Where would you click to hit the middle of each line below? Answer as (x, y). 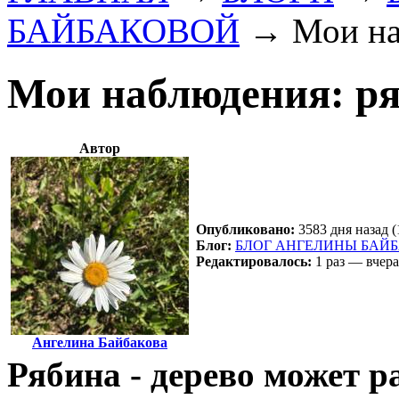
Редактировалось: (254, 261)
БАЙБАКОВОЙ (123, 30)
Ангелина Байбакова (100, 342)
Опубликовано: (245, 229)
